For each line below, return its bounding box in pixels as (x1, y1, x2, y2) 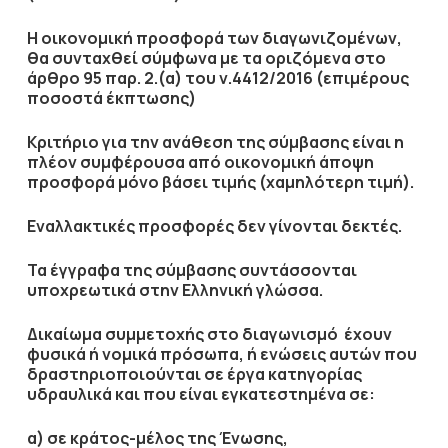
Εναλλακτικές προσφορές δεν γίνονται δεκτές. (26, 215, 402, 237)
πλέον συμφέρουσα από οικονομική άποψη (26, 151, 374, 173)
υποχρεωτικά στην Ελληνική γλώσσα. (26, 279, 323, 301)
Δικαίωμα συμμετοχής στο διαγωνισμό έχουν (26, 323, 392, 345)
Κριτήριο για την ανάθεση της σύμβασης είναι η (26, 131, 404, 153)
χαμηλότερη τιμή (265, 171, 403, 193)
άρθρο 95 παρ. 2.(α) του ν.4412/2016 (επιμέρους (26, 67, 409, 89)
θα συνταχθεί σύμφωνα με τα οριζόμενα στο (26, 47, 386, 69)
